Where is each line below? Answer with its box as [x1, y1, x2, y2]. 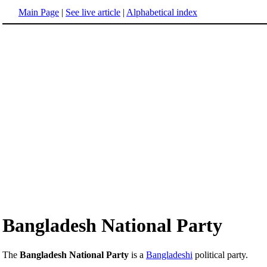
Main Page [18, 7, 59, 17]
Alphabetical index [126, 7, 197, 17]
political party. [193, 249, 248, 260]
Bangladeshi [146, 249, 193, 260]
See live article [66, 7, 120, 17]
